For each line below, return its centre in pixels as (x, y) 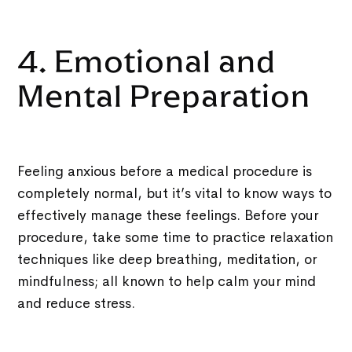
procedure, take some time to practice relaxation (176, 237)
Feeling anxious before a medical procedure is (165, 171)
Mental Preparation (171, 95)
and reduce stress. (77, 303)
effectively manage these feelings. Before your (168, 215)
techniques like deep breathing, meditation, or (167, 259)
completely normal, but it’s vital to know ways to (175, 193)
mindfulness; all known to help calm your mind (167, 281)
